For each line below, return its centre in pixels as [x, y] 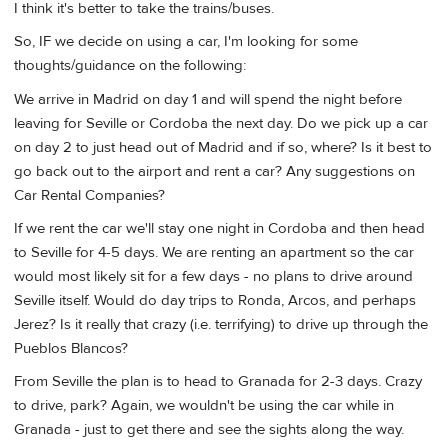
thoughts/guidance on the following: [130, 66]
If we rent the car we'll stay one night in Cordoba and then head [219, 228]
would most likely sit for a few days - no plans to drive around [213, 276]
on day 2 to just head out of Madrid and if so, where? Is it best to [223, 147]
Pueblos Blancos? [71, 348]
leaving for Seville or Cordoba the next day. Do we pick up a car [221, 123]
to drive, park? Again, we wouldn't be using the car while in [204, 406]
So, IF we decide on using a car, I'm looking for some [186, 42]
